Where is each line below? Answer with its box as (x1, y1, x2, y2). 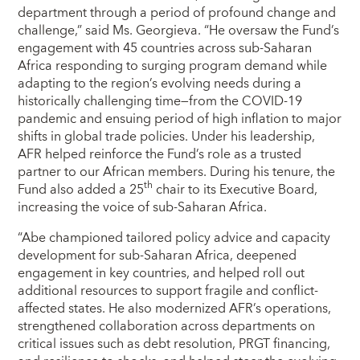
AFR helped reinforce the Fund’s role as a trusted (18, 142, 302, 166)
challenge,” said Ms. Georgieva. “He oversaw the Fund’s (18, 18, 340, 42)
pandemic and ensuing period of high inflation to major (18, 107, 342, 130)
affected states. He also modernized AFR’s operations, (18, 297, 332, 320)
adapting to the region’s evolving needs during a (18, 72, 302, 95)
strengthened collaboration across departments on (18, 314, 316, 337)
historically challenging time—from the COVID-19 (18, 89, 303, 112)
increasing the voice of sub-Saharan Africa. (18, 195, 268, 219)
